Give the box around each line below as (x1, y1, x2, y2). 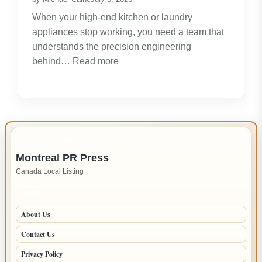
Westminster (118, 157, 170, 168)
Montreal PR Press (16, 151, 109, 164)
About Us (21, 209, 50, 219)
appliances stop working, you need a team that (32, 26, 224, 37)
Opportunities (78, 3, 133, 13)
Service (118, 216, 150, 226)
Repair (118, 113, 146, 124)
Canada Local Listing (16, 167, 84, 175)
